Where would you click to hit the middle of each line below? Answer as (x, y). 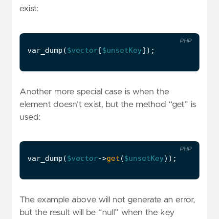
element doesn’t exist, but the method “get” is (108, 104)
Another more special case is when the (94, 92)
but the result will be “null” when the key (97, 213)
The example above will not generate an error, (107, 200)
